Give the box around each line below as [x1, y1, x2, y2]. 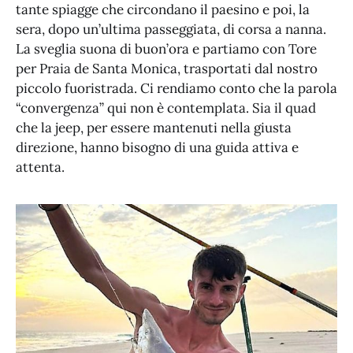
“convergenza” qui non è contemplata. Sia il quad [16, 99, 316, 117]
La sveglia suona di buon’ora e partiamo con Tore [16, 40, 317, 58]
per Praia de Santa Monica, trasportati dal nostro [16, 60, 318, 78]
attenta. [16, 158, 71, 176]
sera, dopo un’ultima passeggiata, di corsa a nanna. [16, 20, 326, 39]
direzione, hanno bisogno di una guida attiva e [16, 139, 299, 157]
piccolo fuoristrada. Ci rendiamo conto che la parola [16, 80, 337, 98]
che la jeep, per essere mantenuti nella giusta [16, 119, 292, 137]
